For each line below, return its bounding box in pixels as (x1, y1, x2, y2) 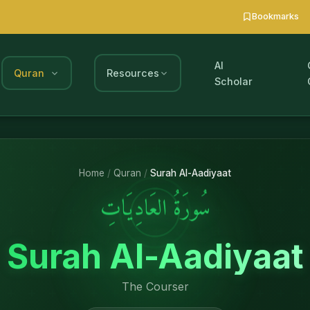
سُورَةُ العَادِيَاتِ (100, 190, 210, 230)
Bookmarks (252, 11, 299, 22)
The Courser (121, 279, 189, 293)
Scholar (215, 75, 253, 87)
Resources (107, 67, 159, 80)
